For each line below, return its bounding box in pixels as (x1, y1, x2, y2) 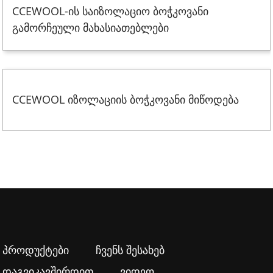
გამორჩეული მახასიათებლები (12, 19, 169, 35)
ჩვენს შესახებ (96, 242, 165, 257)
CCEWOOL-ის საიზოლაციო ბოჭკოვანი (12, 3, 209, 18)
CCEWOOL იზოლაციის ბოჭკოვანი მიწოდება (12, 92, 239, 107)
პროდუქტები (2, 242, 69, 257)
